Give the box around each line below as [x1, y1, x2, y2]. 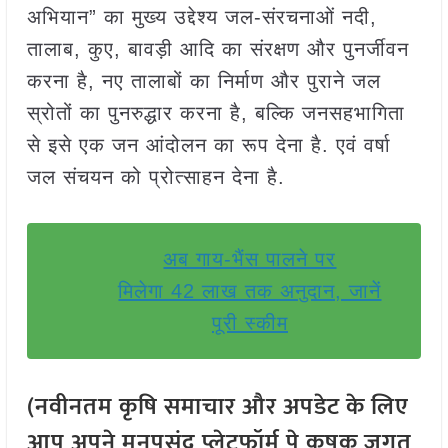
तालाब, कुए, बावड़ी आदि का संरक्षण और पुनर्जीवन [26, 38, 409, 61]
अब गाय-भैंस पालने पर [163, 248, 337, 271]
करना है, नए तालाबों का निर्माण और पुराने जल [26, 70, 381, 93]
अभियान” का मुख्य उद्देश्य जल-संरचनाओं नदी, [26, 6, 377, 29]
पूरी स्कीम [211, 312, 288, 335]
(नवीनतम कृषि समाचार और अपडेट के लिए [26, 387, 409, 428]
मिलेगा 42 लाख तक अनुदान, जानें [118, 280, 382, 303]
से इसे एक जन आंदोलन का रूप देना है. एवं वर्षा [26, 134, 391, 157]
